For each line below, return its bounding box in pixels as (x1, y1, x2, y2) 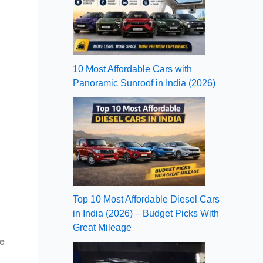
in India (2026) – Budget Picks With (73, 208, 219, 218)
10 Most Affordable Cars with (73, 63, 192, 74)
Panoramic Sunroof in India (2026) (73, 77, 215, 88)
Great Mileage (73, 222, 131, 232)
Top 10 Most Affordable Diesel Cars (73, 194, 220, 204)
